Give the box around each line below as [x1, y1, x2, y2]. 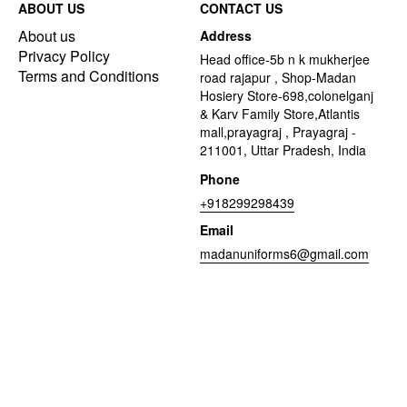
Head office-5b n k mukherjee [200, 50, 370, 68]
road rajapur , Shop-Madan [200, 68, 356, 86]
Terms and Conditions [18, 65, 159, 86]
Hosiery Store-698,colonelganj [200, 86, 373, 104]
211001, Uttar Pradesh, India [200, 141, 366, 159]
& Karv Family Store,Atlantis [200, 104, 360, 123]
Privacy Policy [18, 45, 110, 66]
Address [200, 26, 252, 45]
